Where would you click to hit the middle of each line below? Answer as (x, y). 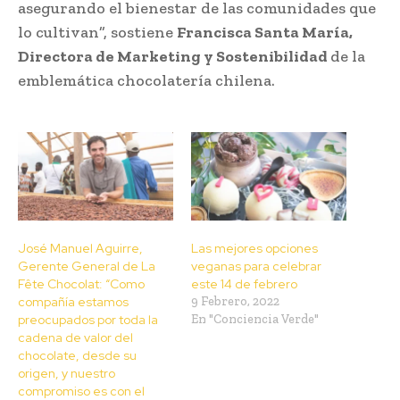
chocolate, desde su (77, 356)
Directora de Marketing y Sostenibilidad (174, 56)
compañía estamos (73, 302)
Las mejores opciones (254, 249)
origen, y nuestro (67, 374)
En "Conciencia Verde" (255, 320)
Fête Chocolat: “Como (81, 284)
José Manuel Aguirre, (80, 249)
